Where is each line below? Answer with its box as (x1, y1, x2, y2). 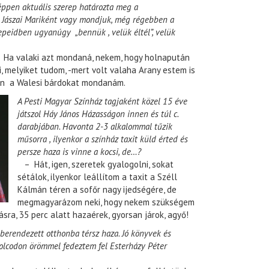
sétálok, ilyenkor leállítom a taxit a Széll (17, 171, 177, 183)
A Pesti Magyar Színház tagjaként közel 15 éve (17, 95, 187, 107)
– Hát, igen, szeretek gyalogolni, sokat (17, 159, 174, 171)
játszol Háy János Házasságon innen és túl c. (17, 108, 178, 120)
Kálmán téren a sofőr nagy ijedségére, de (17, 184, 177, 196)
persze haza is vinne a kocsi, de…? (17, 146, 141, 158)
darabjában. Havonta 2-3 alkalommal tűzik (17, 121, 172, 133)
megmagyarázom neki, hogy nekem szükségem (17, 196, 195, 208)
